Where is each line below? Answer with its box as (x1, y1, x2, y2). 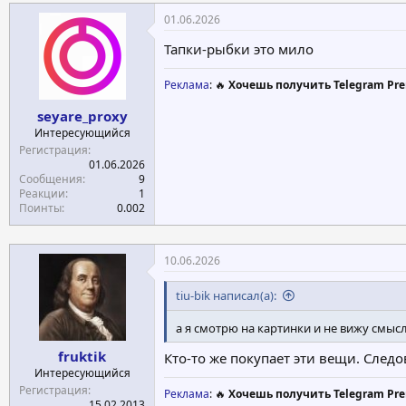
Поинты (19, 199, 62, 216)
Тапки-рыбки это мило (164, 40, 314, 58)
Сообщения (19, 170, 82, 187)
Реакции (19, 185, 65, 201)
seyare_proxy (36, 106, 128, 125)
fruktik (58, 347, 106, 365)
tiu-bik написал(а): (176, 286, 276, 304)
